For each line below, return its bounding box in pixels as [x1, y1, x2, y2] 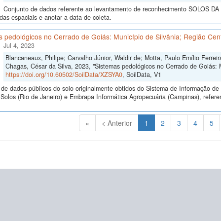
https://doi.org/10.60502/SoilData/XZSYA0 [5, 70, 122, 79]
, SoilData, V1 [122, 70, 161, 79]
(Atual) [148, 117, 169, 128]
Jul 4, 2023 [3, 41, 35, 50]
